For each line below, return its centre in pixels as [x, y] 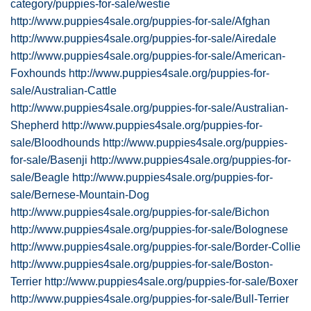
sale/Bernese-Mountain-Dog [80, 195]
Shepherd [35, 125]
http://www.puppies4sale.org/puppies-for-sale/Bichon [140, 212]
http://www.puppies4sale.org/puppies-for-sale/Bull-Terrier [150, 299]
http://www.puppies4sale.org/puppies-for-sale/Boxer [171, 281]
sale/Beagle [40, 177]
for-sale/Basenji [49, 160]
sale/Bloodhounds [55, 143]
